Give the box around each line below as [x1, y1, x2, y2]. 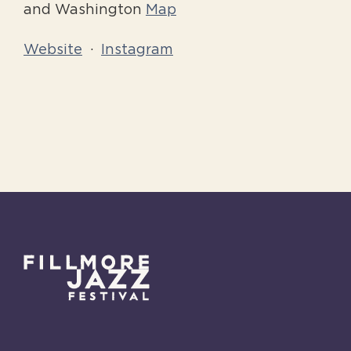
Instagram [101, 42, 173, 57]
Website [24, 42, 82, 57]
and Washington [24, 2, 146, 17]
